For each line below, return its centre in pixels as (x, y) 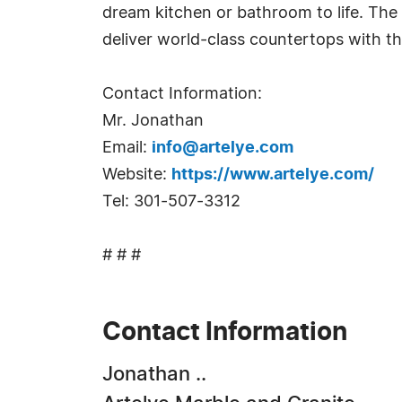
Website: (137, 175)
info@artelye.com (223, 148)
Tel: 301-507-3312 (171, 202)
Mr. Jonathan (153, 121)
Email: (127, 148)
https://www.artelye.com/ (273, 175)
